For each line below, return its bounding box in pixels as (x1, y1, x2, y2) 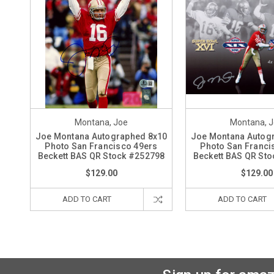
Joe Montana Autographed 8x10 (35, 131, 168, 141)
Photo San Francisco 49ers (45, 141, 158, 151)
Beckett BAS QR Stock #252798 (37, 150, 165, 161)
